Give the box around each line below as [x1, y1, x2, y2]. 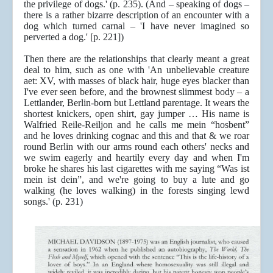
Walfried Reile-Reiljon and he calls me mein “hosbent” [24, 119, 249, 130]
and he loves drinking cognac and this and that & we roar [24, 130, 249, 141]
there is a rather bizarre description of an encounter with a [24, 10, 249, 21]
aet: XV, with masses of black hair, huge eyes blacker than [24, 76, 249, 87]
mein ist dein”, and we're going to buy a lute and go [24, 174, 249, 185]
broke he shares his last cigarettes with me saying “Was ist [24, 163, 249, 174]
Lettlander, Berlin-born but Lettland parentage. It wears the [24, 97, 249, 108]
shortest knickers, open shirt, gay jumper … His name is [24, 108, 249, 119]
